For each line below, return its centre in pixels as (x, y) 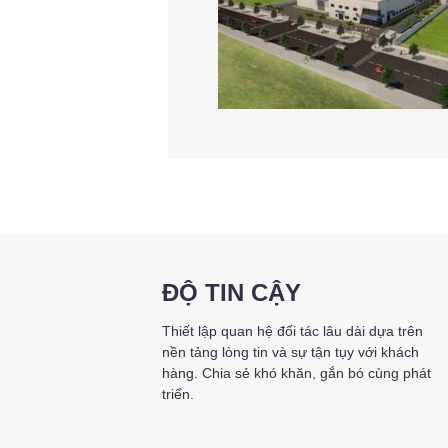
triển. (177, 394)
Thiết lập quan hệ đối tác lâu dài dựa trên (292, 331)
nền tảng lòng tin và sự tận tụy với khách (290, 352)
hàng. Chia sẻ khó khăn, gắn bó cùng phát (296, 373)
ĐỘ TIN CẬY (231, 292)
